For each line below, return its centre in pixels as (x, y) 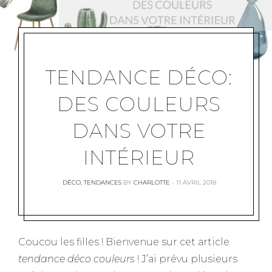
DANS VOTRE (139, 131)
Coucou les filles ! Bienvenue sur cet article (124, 242)
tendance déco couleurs (76, 259)
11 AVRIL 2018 (196, 183)
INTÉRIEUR (139, 158)
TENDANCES (102, 183)
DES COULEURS (139, 104)
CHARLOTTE (151, 183)
